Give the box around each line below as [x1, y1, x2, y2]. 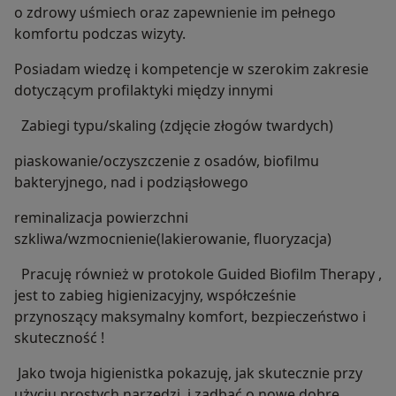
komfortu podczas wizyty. [14, 24, 186, 44]
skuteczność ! [14, 328, 104, 348]
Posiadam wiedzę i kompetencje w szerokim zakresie [14, 59, 369, 80]
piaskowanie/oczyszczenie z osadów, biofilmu [14, 151, 319, 171]
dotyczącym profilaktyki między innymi [14, 80, 273, 101]
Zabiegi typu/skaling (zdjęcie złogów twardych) [14, 116, 333, 136]
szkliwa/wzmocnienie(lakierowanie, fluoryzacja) [14, 229, 331, 249]
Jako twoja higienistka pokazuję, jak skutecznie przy [14, 363, 362, 384]
